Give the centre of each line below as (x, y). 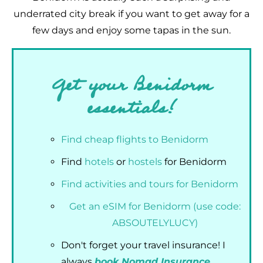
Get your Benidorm (131, 85)
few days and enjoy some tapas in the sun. (131, 30)
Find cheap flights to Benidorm (135, 139)
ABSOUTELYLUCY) (155, 223)
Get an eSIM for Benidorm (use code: (155, 206)
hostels (145, 162)
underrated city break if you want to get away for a (131, 14)
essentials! (131, 108)
